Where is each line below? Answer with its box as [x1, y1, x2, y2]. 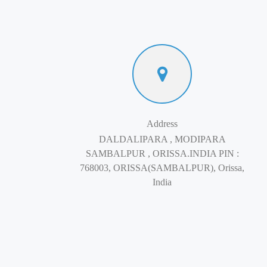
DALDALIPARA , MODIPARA [98, 134, 226, 144]
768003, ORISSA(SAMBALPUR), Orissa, [80, 163, 244, 173]
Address [147, 119, 178, 129]
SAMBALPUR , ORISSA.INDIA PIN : [85, 148, 239, 159]
